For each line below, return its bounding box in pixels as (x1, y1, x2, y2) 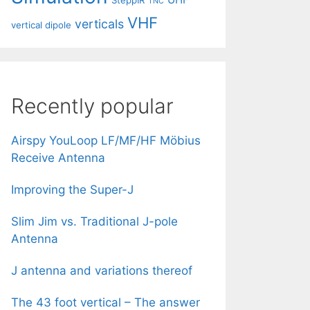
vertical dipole (11, 19, 71, 30)
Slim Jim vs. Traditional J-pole (11, 214, 178, 228)
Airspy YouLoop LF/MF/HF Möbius (11, 133, 201, 147)
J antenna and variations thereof (11, 263, 192, 277)
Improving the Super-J (11, 182, 134, 197)
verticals (75, 17, 124, 31)
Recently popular (11, 93, 174, 118)
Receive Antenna (11, 150, 105, 165)
